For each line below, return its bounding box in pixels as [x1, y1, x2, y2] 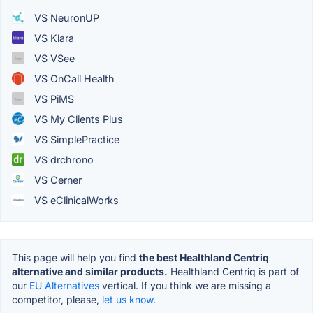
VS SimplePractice [31, 133, 119, 145]
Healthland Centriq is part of [168, 265, 299, 277]
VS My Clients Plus [31, 112, 123, 125]
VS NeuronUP [31, 11, 99, 24]
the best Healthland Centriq [139, 251, 269, 263]
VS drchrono [31, 153, 94, 166]
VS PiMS [31, 92, 74, 105]
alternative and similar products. [12, 265, 168, 277]
